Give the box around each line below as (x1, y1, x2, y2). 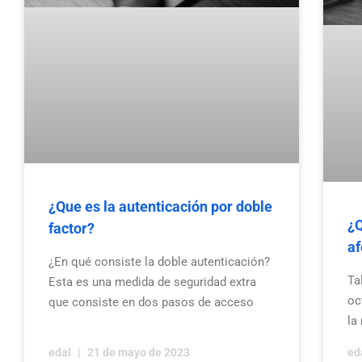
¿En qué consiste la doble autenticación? (48, 255, 270, 270)
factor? (48, 220, 95, 238)
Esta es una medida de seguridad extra (48, 275, 256, 290)
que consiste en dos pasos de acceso (48, 295, 254, 310)
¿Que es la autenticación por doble (48, 198, 272, 216)
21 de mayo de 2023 (85, 345, 190, 359)
